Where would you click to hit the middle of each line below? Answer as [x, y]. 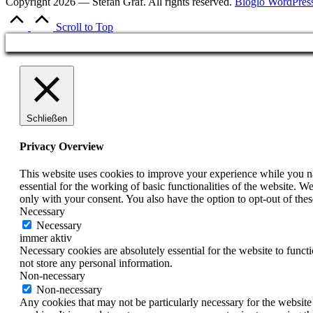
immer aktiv [46, 238]
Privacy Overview [62, 146]
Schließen [47, 118]
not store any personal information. [96, 263]
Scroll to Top [85, 27]
